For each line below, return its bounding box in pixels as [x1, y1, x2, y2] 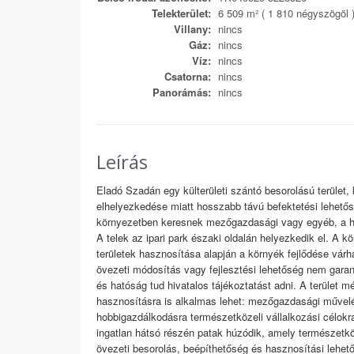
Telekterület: [152, 6, 211, 21]
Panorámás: [153, 85, 211, 100]
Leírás [96, 149, 148, 175]
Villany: [174, 21, 211, 36]
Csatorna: [164, 69, 211, 84]
